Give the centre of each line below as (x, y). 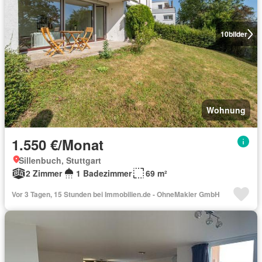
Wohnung (226, 110)
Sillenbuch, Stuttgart (60, 160)
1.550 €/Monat (58, 144)
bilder (238, 34)
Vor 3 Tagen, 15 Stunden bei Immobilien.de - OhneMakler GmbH (116, 194)
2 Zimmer (44, 173)
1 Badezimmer (104, 173)
